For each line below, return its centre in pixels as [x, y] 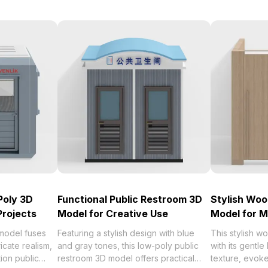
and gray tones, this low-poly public [128, 246]
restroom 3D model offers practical [126, 258]
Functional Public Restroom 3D [130, 199]
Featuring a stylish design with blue [126, 233]
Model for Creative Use [113, 214]
